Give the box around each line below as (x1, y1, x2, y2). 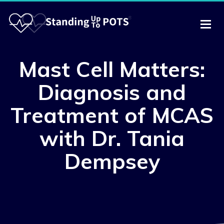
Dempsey (64, 147, 160, 175)
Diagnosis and (38, 78, 186, 106)
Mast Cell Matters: (19, 55, 205, 83)
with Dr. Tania (39, 124, 184, 152)
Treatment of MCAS (10, 101, 213, 129)
